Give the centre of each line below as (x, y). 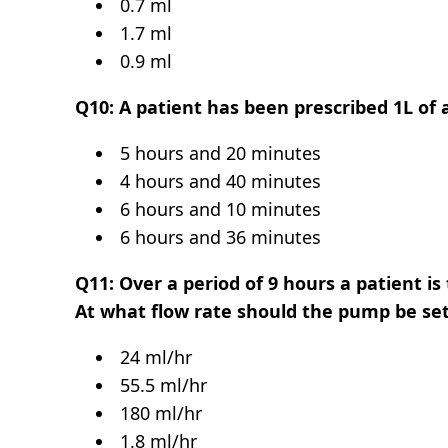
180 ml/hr (159, 412)
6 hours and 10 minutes (218, 208)
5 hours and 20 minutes (218, 152)
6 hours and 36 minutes (221, 236)
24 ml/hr (154, 356)
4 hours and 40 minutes (218, 180)
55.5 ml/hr (161, 384)
